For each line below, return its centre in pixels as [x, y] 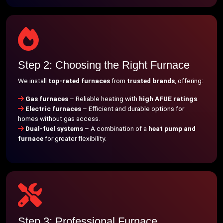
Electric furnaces [53, 109]
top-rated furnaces [79, 81]
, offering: [189, 81]
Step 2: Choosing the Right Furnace [104, 65]
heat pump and [172, 128]
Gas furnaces [47, 99]
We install [33, 81]
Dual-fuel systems [54, 128]
